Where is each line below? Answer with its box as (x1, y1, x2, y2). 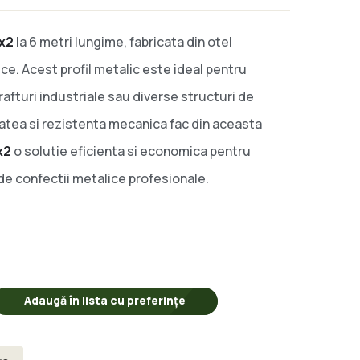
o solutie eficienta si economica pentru (11, 142, 251, 160)
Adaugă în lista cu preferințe (24, 292, 186, 308)
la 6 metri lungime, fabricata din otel (14, 33, 232, 51)
